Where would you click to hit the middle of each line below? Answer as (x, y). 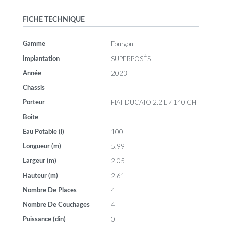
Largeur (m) (40, 161)
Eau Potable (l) (43, 132)
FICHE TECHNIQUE (54, 20)
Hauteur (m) (40, 176)
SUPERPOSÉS (131, 59)
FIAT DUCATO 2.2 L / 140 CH (154, 103)
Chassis (34, 88)
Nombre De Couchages (56, 205)
